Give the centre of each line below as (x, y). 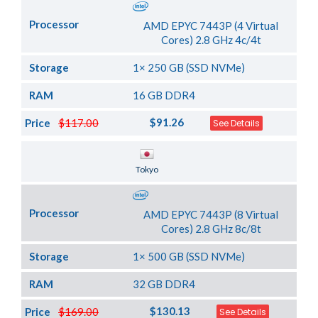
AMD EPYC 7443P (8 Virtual (211, 215)
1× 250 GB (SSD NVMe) (189, 68)
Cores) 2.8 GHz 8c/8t (211, 229)
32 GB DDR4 (164, 284)
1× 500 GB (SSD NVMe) (189, 257)
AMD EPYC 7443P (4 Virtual (211, 26)
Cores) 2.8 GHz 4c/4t (211, 40)
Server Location (68, 161)
